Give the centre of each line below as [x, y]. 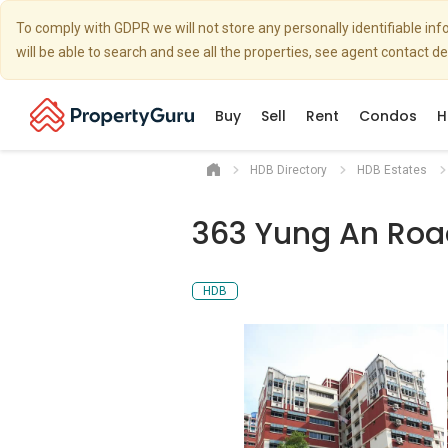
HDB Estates [392, 170]
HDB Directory [288, 170]
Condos [388, 116]
